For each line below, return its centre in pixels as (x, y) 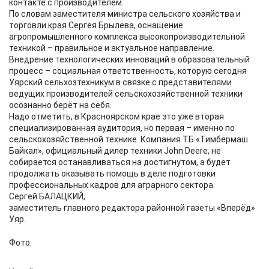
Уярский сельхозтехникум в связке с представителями (120, 82)
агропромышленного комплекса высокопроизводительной (127, 37)
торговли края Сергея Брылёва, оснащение (96, 25)
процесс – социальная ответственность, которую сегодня (128, 71)
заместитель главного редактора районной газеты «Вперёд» (132, 208)
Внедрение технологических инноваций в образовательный (129, 59)
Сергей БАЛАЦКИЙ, (47, 196)
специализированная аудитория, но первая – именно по (122, 128)
